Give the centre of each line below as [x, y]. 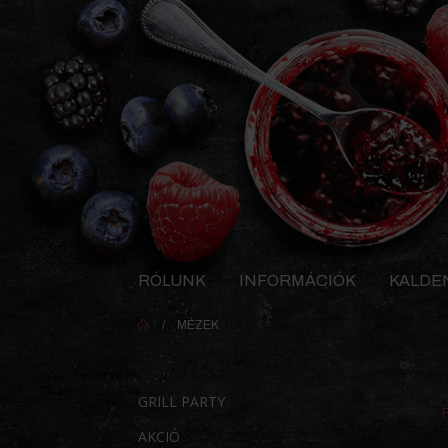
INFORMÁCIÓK [297, 280]
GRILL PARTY [181, 402]
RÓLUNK [172, 280]
